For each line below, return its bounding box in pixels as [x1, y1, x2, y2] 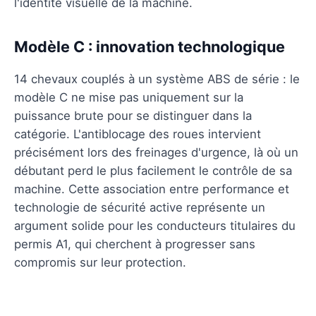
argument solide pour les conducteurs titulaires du [14, 218, 296, 233]
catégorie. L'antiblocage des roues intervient [14, 126, 261, 141]
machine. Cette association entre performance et [14, 181, 289, 196]
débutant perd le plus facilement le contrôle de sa [14, 163, 292, 178]
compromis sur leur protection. [14, 255, 186, 269]
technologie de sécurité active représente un [14, 200, 265, 214]
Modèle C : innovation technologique [14, 37, 285, 56]
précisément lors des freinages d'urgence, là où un [14, 145, 298, 159]
